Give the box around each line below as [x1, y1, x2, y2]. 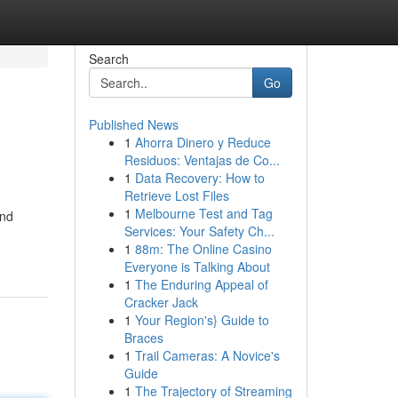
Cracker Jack [123, 293, 198, 311]
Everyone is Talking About [123, 258, 270, 275]
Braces [123, 329, 163, 346]
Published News [88, 115, 179, 133]
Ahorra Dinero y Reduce [134, 133, 271, 151]
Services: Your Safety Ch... [123, 222, 275, 240]
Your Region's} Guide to [134, 311, 269, 329]
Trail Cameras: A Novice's [134, 346, 280, 364]
